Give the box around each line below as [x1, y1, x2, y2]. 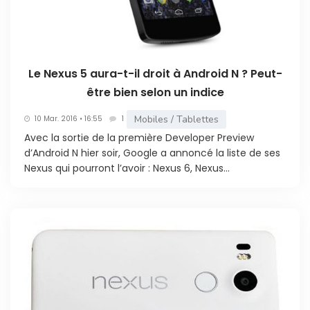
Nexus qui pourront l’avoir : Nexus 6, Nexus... [24, 161, 230, 175]
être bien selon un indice [86, 84, 224, 100]
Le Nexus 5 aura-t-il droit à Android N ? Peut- [28, 65, 282, 82]
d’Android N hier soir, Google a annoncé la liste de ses [24, 145, 280, 160]
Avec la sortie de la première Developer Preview [24, 130, 254, 145]
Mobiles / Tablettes [134, 112, 219, 126]
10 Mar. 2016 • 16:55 [35, 113, 102, 125]
